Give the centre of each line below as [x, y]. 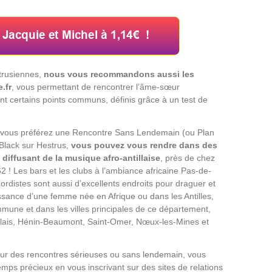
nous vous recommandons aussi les [119, 74]
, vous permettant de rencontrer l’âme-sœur [96, 87]
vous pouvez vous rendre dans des [144, 145]
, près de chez [188, 158]
